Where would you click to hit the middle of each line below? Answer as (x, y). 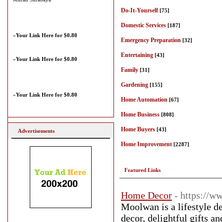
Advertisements (36, 131)
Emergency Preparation (151, 40)
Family (130, 70)
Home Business (140, 114)
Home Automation (144, 100)
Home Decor (146, 195)
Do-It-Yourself (139, 10)
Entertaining (137, 55)
